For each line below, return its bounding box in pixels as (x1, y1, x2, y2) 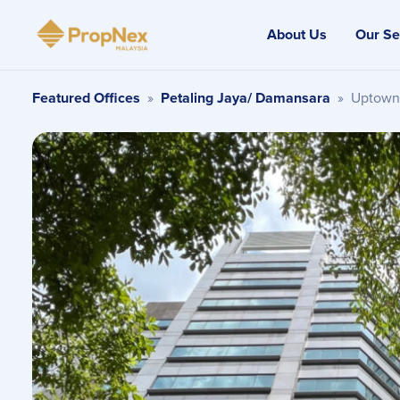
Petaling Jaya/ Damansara (161, 89, 330, 107)
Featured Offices (32, 89, 140, 107)
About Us (267, 25, 328, 44)
